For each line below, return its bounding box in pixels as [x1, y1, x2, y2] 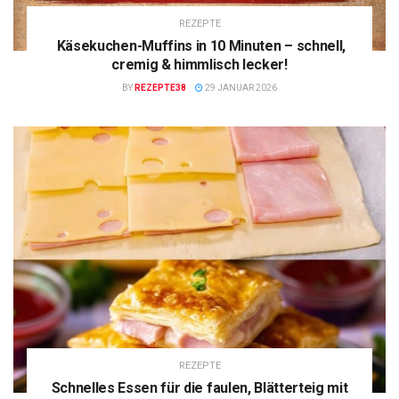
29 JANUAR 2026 [203, 82, 277, 93]
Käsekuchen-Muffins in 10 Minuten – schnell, [53, 37, 346, 54]
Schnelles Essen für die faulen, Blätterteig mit [51, 379, 348, 396]
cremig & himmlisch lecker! [111, 55, 288, 73]
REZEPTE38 [134, 82, 186, 93]
